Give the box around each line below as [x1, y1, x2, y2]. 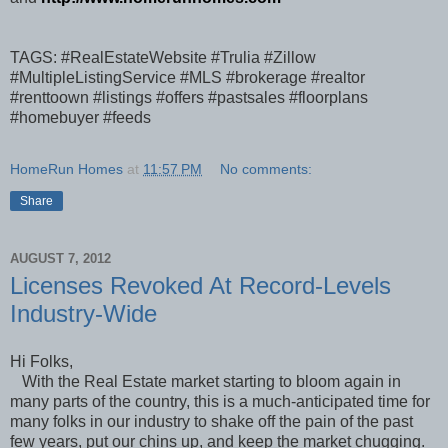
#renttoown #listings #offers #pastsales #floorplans [10, 89, 368, 107]
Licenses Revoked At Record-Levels [10, 272, 391, 300]
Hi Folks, [10, 352, 73, 370]
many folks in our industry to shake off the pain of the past [10, 412, 413, 430]
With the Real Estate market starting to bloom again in [10, 372, 401, 390]
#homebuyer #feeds [10, 109, 151, 127]
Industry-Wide [10, 300, 157, 328]
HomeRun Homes [10, 161, 123, 178]
